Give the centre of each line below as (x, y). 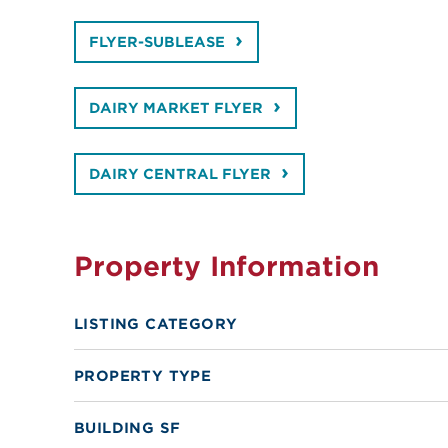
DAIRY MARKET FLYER (175, 108)
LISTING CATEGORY (155, 324)
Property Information (226, 266)
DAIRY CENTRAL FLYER (179, 174)
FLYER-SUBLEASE (156, 42)
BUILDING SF (127, 428)
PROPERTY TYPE (142, 376)
